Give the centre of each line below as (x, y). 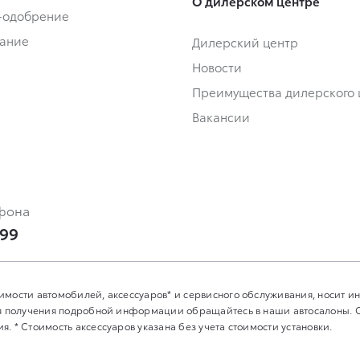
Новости (217, 67)
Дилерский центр (245, 42)
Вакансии (221, 117)
